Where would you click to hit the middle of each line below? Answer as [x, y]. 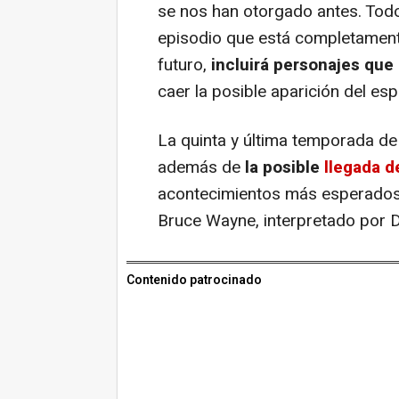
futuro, [182, 65]
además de [199, 167]
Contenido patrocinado [194, 280]
